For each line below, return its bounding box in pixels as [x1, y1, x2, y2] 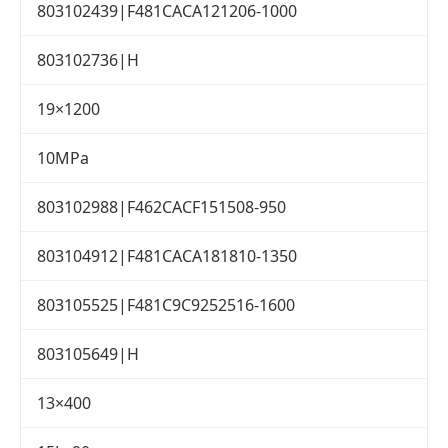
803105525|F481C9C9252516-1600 [37, 294, 295, 317]
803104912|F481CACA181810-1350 [37, 245, 297, 268]
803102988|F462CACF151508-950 [37, 196, 286, 219]
